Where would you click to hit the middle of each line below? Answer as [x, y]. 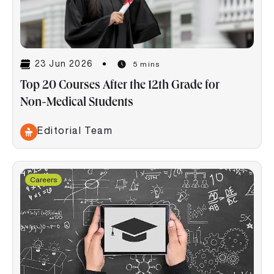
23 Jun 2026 [64, 64]
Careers [43, 179]
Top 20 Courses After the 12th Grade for [120, 86]
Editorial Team [75, 130]
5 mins [146, 64]
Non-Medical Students [77, 103]
